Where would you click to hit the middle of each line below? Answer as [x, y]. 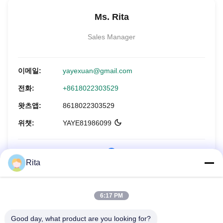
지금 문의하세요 [111, 181]
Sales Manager [111, 37]
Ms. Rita [111, 17]
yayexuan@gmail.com [98, 71]
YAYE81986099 [87, 123]
